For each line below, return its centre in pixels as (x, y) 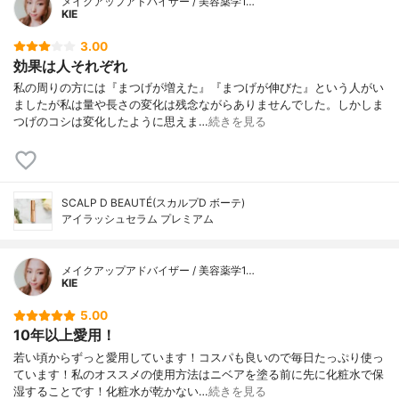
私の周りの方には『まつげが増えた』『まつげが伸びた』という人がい (199, 88)
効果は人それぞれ (70, 65)
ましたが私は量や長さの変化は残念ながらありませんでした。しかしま (199, 105)
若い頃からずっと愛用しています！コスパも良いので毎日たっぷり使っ (199, 357)
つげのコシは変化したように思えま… (111, 122)
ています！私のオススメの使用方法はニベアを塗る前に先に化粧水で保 (199, 374)
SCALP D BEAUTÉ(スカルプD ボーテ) (153, 203)
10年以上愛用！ (65, 335)
